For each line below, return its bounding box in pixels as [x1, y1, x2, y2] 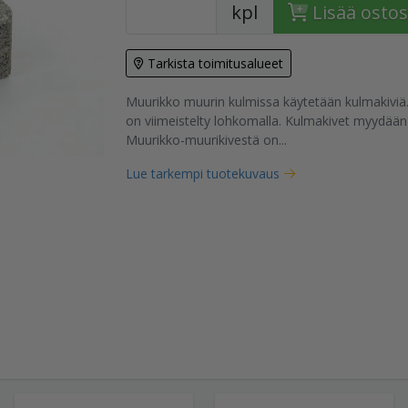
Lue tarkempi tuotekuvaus [125, 165, 280, 182]
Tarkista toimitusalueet [147, 55, 283, 72]
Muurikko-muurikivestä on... [125, 131, 287, 148]
